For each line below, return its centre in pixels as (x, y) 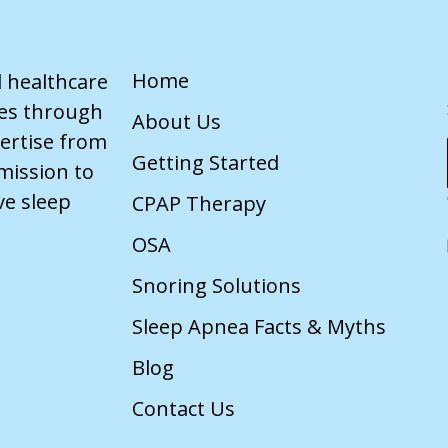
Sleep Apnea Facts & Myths (259, 327)
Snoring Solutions (217, 286)
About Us (177, 122)
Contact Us (184, 409)
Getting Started (206, 163)
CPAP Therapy (199, 204)
